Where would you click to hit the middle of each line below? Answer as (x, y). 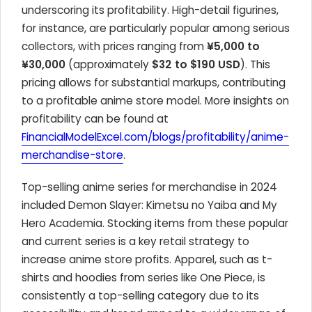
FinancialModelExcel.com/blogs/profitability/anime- (155, 137)
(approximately (109, 64)
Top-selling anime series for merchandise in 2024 (149, 187)
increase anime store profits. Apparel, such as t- (147, 259)
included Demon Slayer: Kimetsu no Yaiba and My (149, 205)
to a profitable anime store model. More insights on (155, 101)
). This (255, 64)
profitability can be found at (95, 119)
